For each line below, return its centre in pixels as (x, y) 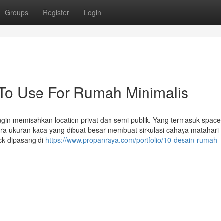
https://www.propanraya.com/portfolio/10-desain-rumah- (132, 140)
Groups (17, 12)
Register (56, 12)
